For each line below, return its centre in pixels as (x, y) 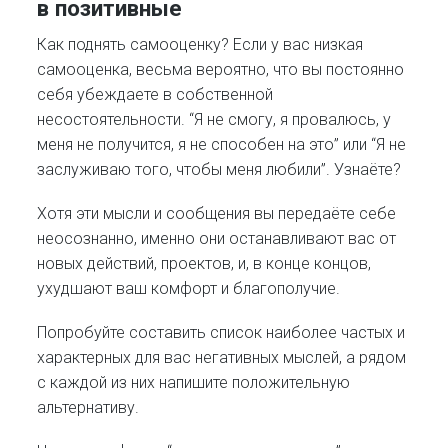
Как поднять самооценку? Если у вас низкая (200, 44)
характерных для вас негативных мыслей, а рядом (222, 358)
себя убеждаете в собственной (155, 94)
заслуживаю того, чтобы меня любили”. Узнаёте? (219, 169)
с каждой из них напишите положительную (194, 383)
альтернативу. (88, 408)
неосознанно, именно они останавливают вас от (217, 238)
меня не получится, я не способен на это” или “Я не (222, 144)
